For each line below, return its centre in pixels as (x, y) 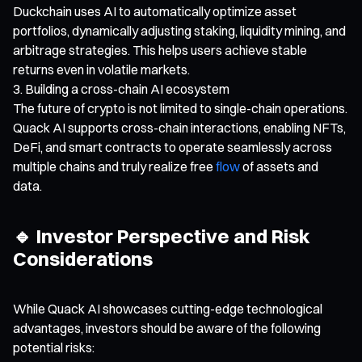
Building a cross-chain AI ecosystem (127, 88)
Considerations (83, 258)
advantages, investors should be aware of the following (167, 328)
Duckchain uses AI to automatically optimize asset (155, 11)
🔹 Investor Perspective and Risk (162, 236)
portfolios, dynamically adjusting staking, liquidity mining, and (179, 30)
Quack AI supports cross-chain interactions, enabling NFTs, (179, 127)
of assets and (279, 166)
